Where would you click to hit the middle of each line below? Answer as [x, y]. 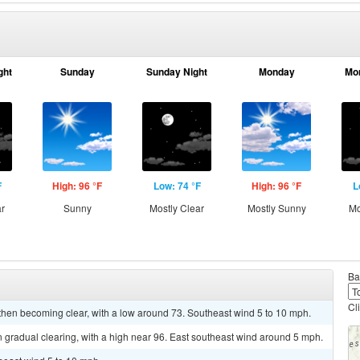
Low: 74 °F [177, 186]
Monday [276, 72]
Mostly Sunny [276, 208]
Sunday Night [177, 72]
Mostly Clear [177, 208]
